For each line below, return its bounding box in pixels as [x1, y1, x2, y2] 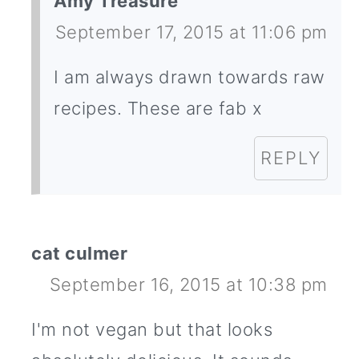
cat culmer [31, 243, 128, 264]
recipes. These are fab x [54, 98, 263, 119]
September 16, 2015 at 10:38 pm [49, 274, 328, 296]
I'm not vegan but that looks [31, 319, 273, 341]
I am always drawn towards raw [54, 67, 325, 88]
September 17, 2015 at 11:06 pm [54, 22, 328, 43]
